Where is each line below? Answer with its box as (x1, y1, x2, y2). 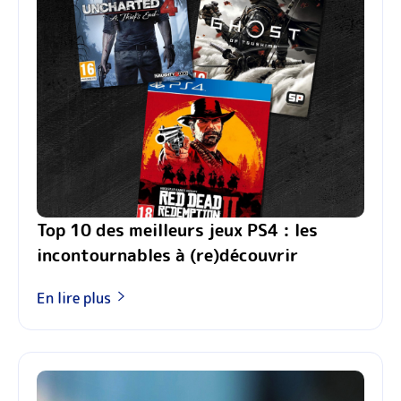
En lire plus (37, 287, 111, 308)
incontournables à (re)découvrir (37, 242, 298, 267)
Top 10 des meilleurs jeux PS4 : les (37, 217, 318, 242)
